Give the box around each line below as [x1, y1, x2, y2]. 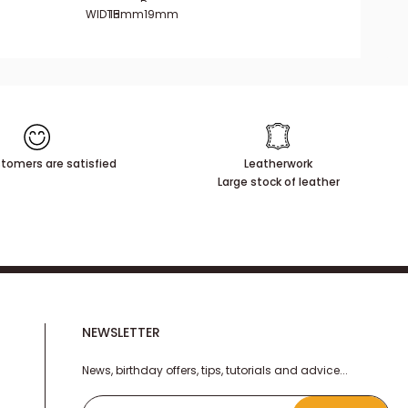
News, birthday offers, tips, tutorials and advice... [81, 362, 348, 378]
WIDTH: [86, 6, 123, 22]
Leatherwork [244, 156, 313, 171]
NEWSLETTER [81, 323, 160, 342]
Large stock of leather [217, 174, 340, 189]
